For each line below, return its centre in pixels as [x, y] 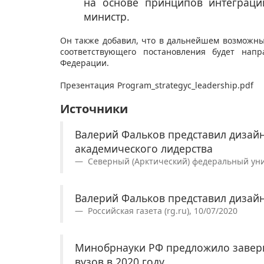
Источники [94, 109]
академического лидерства [144, 149]
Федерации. [86, 63]
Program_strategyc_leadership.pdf [187, 85]
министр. [108, 17]
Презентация [88, 85]
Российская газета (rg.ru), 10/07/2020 [161, 211]
